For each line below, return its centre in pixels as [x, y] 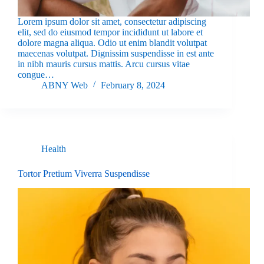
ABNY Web [65, 85]
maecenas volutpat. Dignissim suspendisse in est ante [116, 54]
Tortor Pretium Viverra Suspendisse [84, 174]
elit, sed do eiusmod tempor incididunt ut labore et [110, 32]
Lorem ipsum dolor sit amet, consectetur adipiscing [112, 22]
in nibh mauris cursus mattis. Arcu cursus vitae [104, 64]
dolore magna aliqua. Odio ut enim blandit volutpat [112, 43]
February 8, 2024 [133, 85]
